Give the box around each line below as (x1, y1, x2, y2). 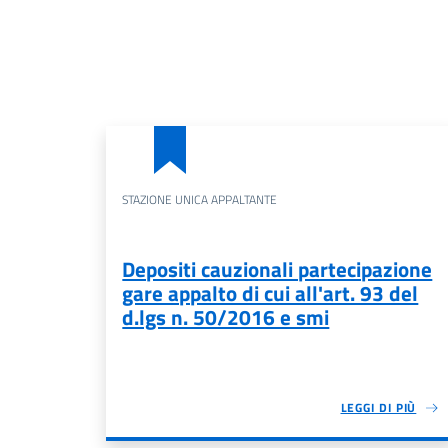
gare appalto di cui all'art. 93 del (122, 277, 419, 309)
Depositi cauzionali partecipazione (122, 253, 433, 285)
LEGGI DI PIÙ (340, 398, 417, 417)
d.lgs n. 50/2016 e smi (122, 301, 330, 333)
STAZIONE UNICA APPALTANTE (122, 190, 278, 209)
